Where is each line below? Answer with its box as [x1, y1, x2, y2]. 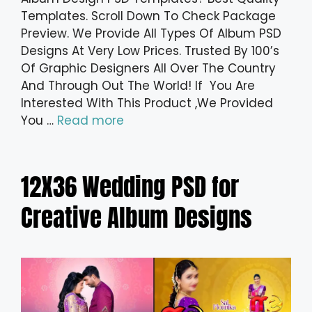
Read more [57, 112, 124, 130]
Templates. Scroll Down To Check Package [21, 8, 276, 25]
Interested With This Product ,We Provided [21, 95, 273, 112]
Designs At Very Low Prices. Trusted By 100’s [21, 42, 279, 60]
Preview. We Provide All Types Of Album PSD [21, 25, 281, 42]
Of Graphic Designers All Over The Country [21, 60, 276, 77]
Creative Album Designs [21, 199, 252, 237]
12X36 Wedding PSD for [21, 169, 239, 206]
